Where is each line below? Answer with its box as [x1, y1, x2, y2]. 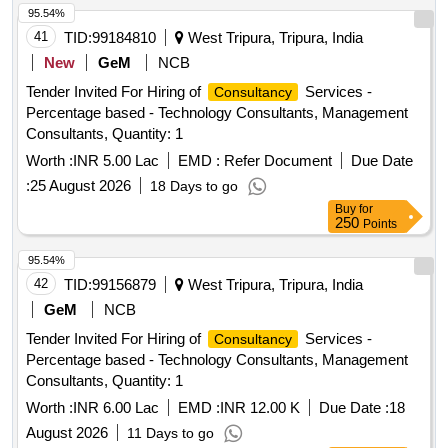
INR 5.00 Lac [73, 152, 159, 170]
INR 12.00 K [220, 399, 300, 417]
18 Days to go [150, 178, 238, 195]
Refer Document [220, 152, 332, 170]
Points [363, 217, 397, 232]
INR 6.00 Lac [73, 399, 159, 417]
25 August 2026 [30, 177, 131, 195]
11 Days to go [127, 425, 214, 442]
